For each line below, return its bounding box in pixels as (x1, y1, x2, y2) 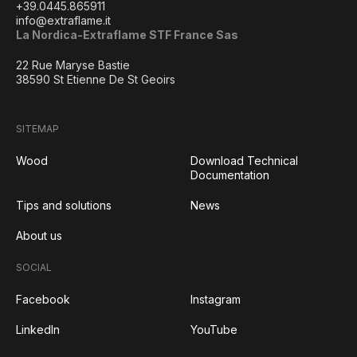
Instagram (190, 292, 241, 306)
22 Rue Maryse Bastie (16, 58, 130, 72)
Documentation (190, 168, 269, 182)
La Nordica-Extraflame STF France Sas (16, 28, 238, 41)
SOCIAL (16, 261, 52, 273)
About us (16, 229, 62, 242)
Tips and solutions (16, 198, 112, 212)
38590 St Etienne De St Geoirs (16, 73, 175, 86)
